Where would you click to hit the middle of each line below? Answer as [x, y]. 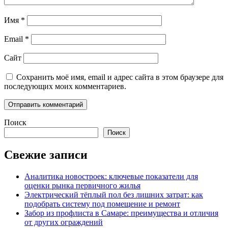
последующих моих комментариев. [65, 87]
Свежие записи [46, 155]
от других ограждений [64, 222]
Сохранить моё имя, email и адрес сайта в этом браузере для [120, 77]
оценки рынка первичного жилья [82, 186]
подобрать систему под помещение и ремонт [102, 204]
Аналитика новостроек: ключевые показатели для [111, 177]
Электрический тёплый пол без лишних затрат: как [114, 195]
